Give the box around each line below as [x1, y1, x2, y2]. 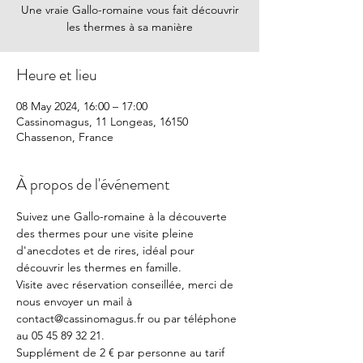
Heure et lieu [16, 63, 97, 87]
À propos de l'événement [16, 173, 170, 196]
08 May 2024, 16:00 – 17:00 [16, 99, 147, 113]
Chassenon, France [16, 130, 113, 144]
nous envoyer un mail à [16, 294, 135, 309]
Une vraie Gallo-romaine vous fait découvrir [20, 2, 239, 17]
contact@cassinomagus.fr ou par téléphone [16, 311, 240, 326]
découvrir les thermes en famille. [16, 260, 181, 275]
